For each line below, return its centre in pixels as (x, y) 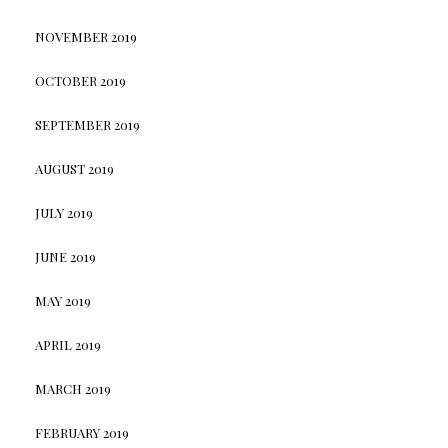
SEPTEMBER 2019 (87, 124)
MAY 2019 (62, 300)
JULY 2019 (63, 212)
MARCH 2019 (72, 388)
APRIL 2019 (67, 344)
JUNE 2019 (65, 256)
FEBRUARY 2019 (81, 432)
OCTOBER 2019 (80, 80)
